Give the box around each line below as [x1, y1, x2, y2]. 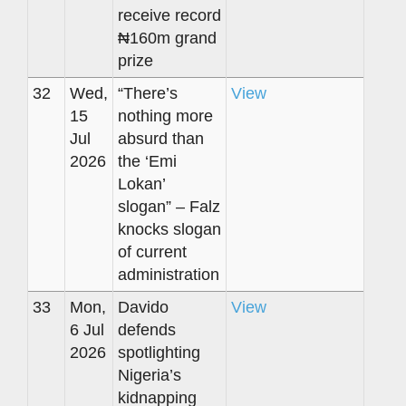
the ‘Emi [118, 151, 177, 170]
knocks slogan [118, 219, 221, 238]
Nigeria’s [118, 365, 181, 384]
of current [118, 242, 187, 261]
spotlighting [118, 343, 200, 362]
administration [118, 265, 219, 284]
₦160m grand [118, 28, 217, 47]
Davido [118, 297, 169, 316]
